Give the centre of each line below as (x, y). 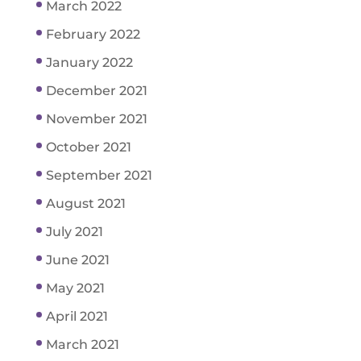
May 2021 (75, 288)
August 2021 (85, 204)
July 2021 (74, 232)
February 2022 (93, 35)
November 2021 (96, 119)
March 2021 (82, 345)
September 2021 (99, 176)
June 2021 (77, 260)
